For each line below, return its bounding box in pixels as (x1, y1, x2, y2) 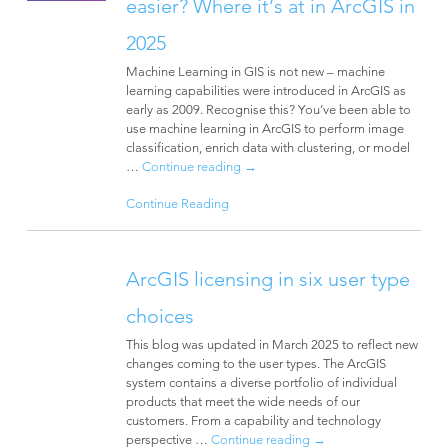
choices (125, 304, 194, 329)
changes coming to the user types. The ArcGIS (125, 355, 386, 372)
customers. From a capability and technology (125, 412, 381, 429)
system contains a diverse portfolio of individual (125, 374, 397, 391)
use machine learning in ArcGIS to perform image (125, 120, 404, 137)
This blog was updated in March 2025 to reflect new (125, 336, 418, 353)
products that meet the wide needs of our (125, 393, 360, 410)
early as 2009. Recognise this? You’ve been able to (125, 101, 411, 118)
